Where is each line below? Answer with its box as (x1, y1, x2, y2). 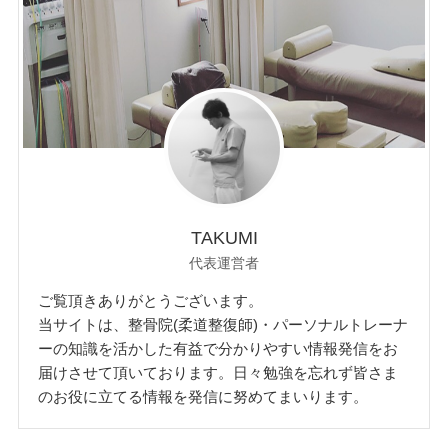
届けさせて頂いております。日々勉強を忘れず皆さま (38, 363, 399, 381)
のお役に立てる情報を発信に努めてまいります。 (38, 387, 369, 405)
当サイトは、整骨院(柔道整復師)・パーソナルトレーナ (38, 315, 409, 333)
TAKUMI (190, 227, 258, 248)
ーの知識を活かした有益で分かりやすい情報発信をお (38, 339, 399, 357)
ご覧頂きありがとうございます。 (38, 291, 264, 309)
